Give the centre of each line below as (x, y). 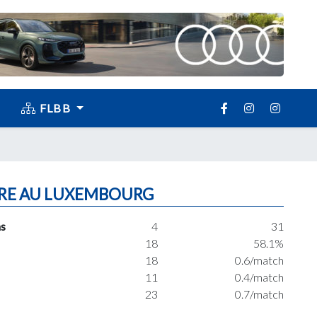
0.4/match (259, 277)
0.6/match (259, 260)
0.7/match (259, 294)
